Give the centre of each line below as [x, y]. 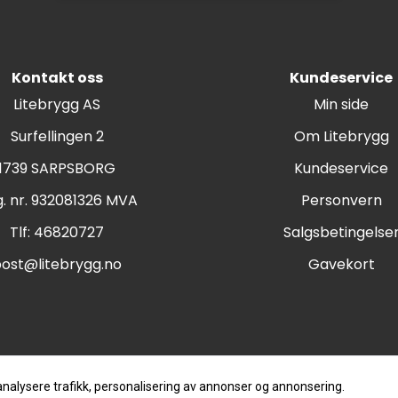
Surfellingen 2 [57, 136]
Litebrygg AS [57, 104]
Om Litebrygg [341, 136]
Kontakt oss [57, 77]
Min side [341, 104]
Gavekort [341, 264]
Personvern [341, 200]
